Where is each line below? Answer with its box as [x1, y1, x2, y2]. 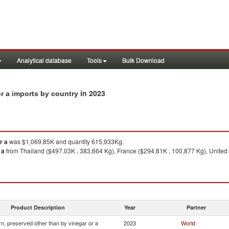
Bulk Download [122, 56, 165, 64]
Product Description [11, 203, 65, 211]
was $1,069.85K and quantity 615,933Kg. [8, 137, 124, 146]
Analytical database [17, 56, 72, 64]
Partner [187, 203, 206, 211]
